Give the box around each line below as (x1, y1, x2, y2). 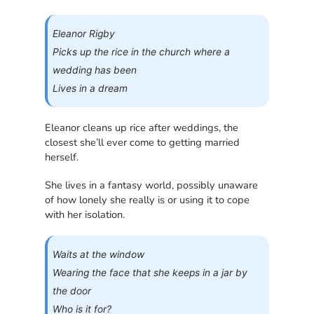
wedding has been (53, 64, 137, 76)
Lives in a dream (53, 82, 128, 94)
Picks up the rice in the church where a (53, 46, 231, 57)
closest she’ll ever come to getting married (45, 135, 240, 149)
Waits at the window (53, 249, 145, 261)
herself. (45, 149, 79, 164)
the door (53, 285, 92, 297)
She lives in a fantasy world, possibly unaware (45, 178, 259, 193)
